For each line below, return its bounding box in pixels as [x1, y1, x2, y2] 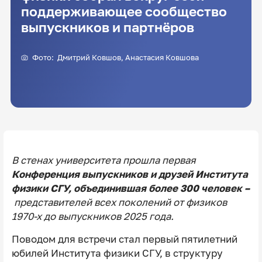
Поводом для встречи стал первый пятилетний [11, 233, 237, 245]
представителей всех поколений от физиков [13, 196, 227, 208]
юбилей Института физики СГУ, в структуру [11, 247, 223, 259]
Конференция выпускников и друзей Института [11, 168, 248, 180]
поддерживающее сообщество [20, 4, 227, 20]
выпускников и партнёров [20, 19, 194, 36]
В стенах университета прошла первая [11, 154, 196, 166]
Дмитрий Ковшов [57, 52, 121, 62]
